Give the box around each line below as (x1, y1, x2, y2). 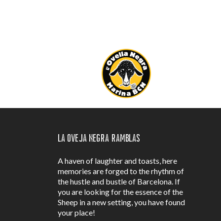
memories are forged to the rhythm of (58, 166, 184, 176)
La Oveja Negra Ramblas (58, 131, 141, 145)
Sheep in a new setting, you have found (58, 197, 185, 207)
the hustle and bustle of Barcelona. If (58, 176, 181, 186)
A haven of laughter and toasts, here (58, 155, 178, 165)
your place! (58, 207, 96, 217)
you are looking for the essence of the (58, 186, 184, 196)
